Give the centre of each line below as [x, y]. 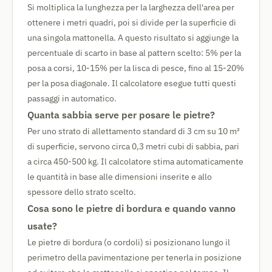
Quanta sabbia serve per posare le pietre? [121, 115]
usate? [42, 226]
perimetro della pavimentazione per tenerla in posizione [134, 257]
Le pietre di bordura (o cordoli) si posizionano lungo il [129, 242]
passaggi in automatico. [72, 98]
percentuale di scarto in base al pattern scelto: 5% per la [134, 53]
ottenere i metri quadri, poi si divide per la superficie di [132, 22]
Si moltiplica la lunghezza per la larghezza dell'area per [131, 7]
